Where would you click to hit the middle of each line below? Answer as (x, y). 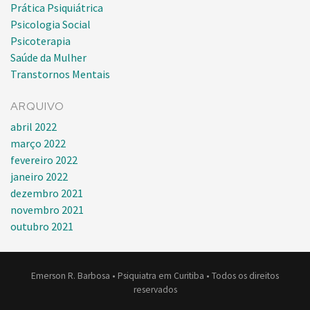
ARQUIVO (37, 107)
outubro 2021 (42, 227)
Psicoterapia (40, 41)
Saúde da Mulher (48, 58)
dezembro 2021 (47, 193)
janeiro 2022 (39, 177)
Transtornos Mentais (60, 74)
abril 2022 (34, 127)
